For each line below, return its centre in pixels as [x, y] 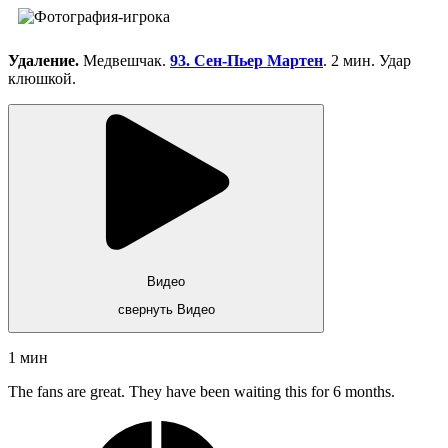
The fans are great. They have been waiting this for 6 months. [201, 392]
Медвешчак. [126, 61]
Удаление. [45, 61]
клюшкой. [42, 79]
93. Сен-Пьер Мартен [246, 61]
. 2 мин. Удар [367, 61]
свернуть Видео [166, 310]
